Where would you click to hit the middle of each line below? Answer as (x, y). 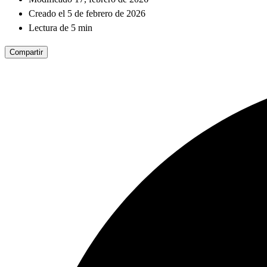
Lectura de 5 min (60, 28)
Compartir (26, 52)
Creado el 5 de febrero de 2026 (87, 14)
